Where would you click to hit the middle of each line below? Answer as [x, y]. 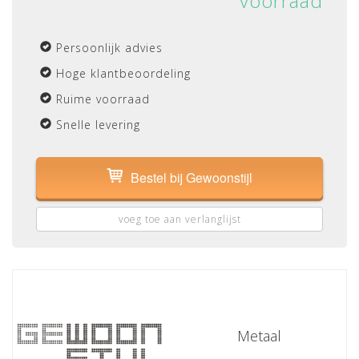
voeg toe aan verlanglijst [179, 219]
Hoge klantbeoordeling [123, 73]
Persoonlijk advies [109, 48]
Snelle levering [98, 125]
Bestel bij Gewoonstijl [192, 177]
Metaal [259, 336]
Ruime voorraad [103, 99]
